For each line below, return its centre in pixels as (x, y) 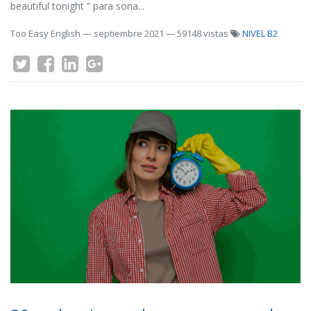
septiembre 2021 (129, 33)
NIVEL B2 (260, 33)
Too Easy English (45, 33)
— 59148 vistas (198, 33)
